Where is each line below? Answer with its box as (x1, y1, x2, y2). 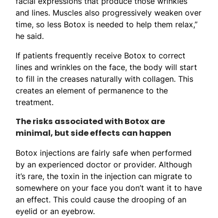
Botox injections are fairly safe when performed (16, 147, 192, 158)
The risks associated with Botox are (16, 115, 165, 127)
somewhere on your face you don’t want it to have (16, 182, 202, 193)
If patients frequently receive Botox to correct (16, 50, 185, 60)
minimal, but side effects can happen (16, 127, 171, 139)
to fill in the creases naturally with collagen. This (16, 73, 193, 84)
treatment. (16, 97, 54, 107)
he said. (16, 31, 44, 41)
